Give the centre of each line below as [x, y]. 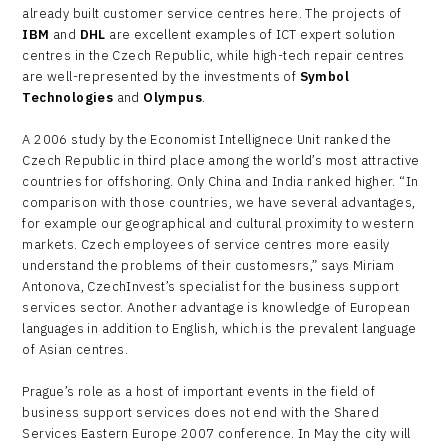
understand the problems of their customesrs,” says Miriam [208, 265]
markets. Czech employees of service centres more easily [206, 244]
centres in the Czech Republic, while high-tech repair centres [213, 55]
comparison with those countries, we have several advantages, [219, 202]
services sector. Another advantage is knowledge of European [216, 307]
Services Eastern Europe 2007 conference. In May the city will [216, 433]
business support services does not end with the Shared [200, 412]
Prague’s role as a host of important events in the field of [198, 391]
